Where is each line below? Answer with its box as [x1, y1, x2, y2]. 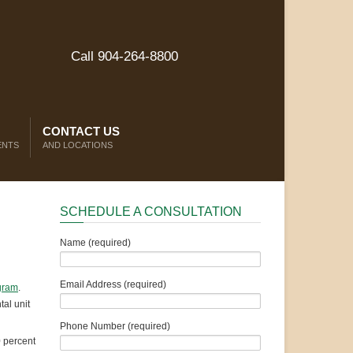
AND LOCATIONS [43, 140, 113, 150]
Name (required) [60, 237, 131, 248]
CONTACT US [43, 124, 120, 138]
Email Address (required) [60, 279, 166, 290]
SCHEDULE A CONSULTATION [60, 205, 242, 218]
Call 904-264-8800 [71, 49, 178, 64]
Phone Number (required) [60, 321, 170, 332]
